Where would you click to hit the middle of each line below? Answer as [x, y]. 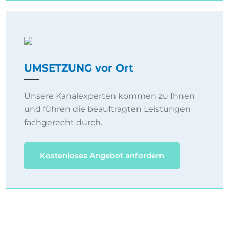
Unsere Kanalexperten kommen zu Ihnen [109, 96]
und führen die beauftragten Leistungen [107, 109]
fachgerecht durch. [63, 122]
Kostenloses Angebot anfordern [102, 155]
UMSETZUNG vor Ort [79, 68]
